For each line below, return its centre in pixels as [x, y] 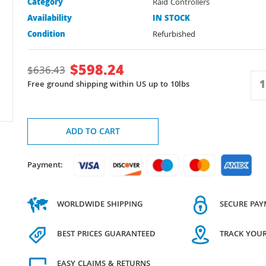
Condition [46, 35]
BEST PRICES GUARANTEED [106, 234]
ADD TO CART [93, 132]
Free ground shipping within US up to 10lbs [108, 85]
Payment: [45, 166]
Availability [50, 19]
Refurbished [174, 35]
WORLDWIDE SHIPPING [100, 205]
